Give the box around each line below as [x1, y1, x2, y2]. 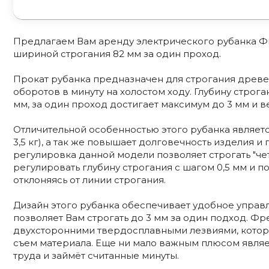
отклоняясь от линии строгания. [13, 174, 166, 186]
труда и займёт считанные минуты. [13, 249, 179, 261]
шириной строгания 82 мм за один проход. [13, 47, 221, 59]
